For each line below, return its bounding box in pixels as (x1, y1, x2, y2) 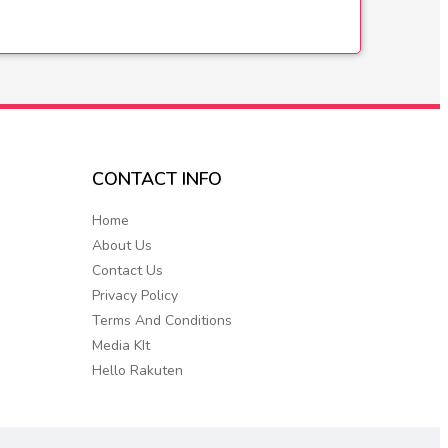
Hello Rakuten (91, 361, 183, 381)
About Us (91, 236, 152, 256)
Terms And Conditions (91, 311, 232, 331)
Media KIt (91, 336, 150, 356)
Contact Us (91, 261, 163, 281)
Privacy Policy (91, 286, 178, 306)
